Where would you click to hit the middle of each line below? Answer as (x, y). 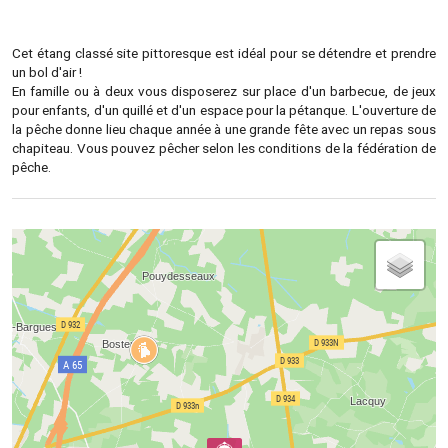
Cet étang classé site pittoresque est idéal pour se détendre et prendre (224, 52)
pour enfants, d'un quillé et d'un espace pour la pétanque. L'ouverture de (224, 109)
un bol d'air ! (47, 71)
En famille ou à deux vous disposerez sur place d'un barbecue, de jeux (224, 90)
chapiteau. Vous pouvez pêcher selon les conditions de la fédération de (224, 147)
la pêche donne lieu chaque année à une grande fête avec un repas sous (224, 128)
